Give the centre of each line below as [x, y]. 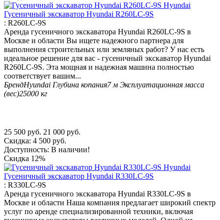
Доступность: [27, 150]
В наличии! [70, 150]
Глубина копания [80, 85]
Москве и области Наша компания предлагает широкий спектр [110, 203]
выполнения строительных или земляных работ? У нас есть [104, 50]
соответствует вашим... [42, 76]
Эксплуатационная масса [162, 85]
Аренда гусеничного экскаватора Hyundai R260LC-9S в [97, 32]
